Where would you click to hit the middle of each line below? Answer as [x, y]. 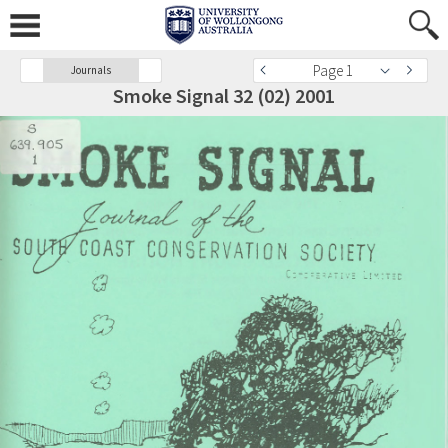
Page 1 [333, 70]
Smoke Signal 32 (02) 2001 [224, 95]
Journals [91, 70]
